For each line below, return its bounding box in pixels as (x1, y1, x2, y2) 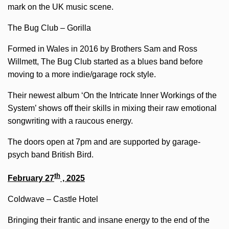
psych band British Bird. (8, 150, 94, 159)
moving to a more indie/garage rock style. (8, 70, 156, 79)
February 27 (8, 174, 54, 183)
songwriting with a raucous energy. (8, 116, 133, 125)
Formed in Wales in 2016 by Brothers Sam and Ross (8, 44, 197, 53)
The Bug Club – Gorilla (8, 23, 91, 32)
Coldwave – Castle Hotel (8, 195, 98, 204)
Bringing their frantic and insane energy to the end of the (8, 216, 210, 225)
